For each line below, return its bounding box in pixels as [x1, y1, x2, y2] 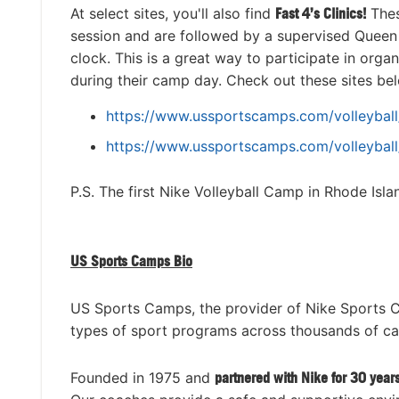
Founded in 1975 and [70, 369, 215, 387]
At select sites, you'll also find [70, 4, 275, 23]
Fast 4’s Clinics [275, 4, 362, 23]
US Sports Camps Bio [70, 252, 192, 271]
